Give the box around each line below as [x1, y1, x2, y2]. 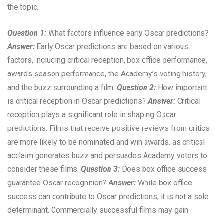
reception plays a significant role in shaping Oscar [7, 110, 176, 120]
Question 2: [117, 83, 156, 92]
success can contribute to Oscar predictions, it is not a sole [7, 192, 209, 201]
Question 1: [7, 28, 46, 38]
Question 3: [81, 164, 120, 174]
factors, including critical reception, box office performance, [7, 55, 207, 65]
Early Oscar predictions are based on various [35, 42, 188, 52]
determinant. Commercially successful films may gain [7, 205, 188, 215]
